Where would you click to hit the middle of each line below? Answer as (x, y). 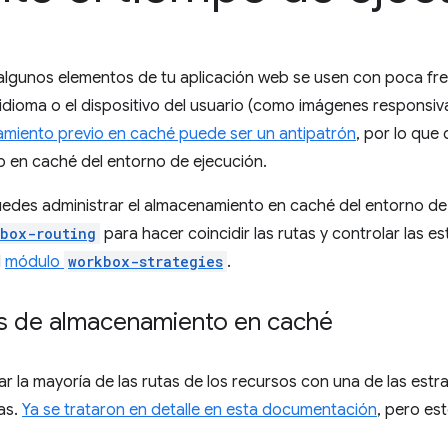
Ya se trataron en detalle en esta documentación (199, 410)
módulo (34, 262)
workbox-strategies (145, 261)
